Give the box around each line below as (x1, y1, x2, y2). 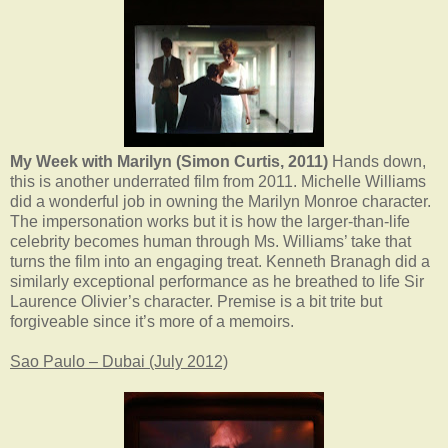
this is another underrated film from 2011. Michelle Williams (10, 172, 426, 190)
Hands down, (328, 152, 426, 170)
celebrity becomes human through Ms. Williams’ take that (10, 232, 411, 250)
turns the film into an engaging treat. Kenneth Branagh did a (10, 252, 430, 270)
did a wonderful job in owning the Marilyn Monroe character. (10, 192, 431, 210)
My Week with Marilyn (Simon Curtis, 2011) (10, 152, 328, 170)
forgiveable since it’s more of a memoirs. (10, 312, 294, 330)
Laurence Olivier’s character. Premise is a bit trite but (10, 292, 382, 310)
